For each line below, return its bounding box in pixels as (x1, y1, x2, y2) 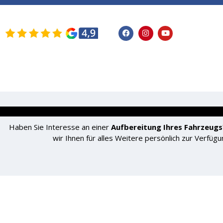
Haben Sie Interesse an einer (8, 121, 111, 132)
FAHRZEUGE (105, 71, 151, 81)
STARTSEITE (35, 71, 82, 81)
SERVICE (174, 71, 208, 81)
